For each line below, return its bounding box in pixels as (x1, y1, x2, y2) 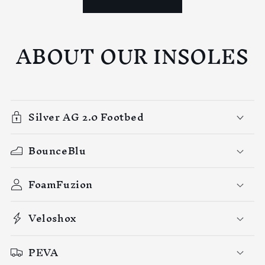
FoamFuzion (28, 173, 93, 196)
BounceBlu (28, 139, 86, 163)
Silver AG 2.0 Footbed (28, 105, 144, 128)
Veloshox (28, 206, 76, 230)
